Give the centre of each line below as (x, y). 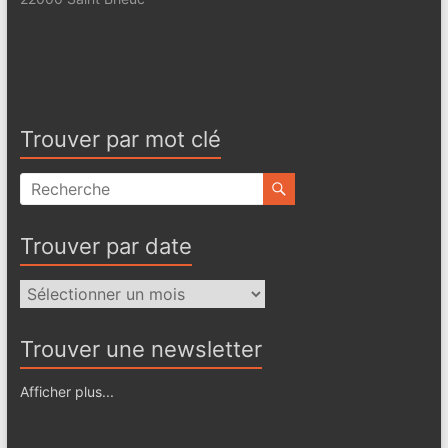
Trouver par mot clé (120, 138)
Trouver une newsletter (140, 348)
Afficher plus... (66, 391)
